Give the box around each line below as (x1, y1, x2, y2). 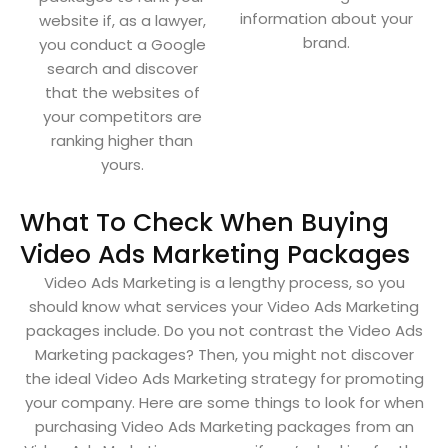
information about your (239, 8, 413, 30)
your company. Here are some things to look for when (24, 392, 424, 414)
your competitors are (42, 106, 202, 128)
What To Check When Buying (20, 205, 389, 241)
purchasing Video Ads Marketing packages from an (34, 416, 414, 438)
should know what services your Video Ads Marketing (29, 296, 419, 318)
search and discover (46, 58, 198, 80)
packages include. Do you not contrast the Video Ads (25, 320, 423, 342)
